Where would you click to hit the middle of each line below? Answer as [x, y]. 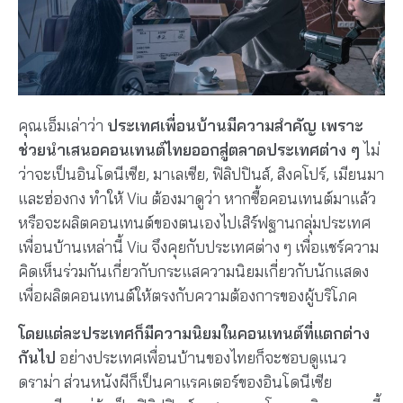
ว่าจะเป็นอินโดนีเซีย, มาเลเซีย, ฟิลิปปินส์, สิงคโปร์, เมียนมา [201, 175]
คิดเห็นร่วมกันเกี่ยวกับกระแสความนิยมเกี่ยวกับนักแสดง [193, 272]
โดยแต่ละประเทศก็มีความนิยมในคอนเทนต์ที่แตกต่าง [194, 333]
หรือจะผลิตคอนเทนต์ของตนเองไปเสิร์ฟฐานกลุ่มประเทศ [194, 223]
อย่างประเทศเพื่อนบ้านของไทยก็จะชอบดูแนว [201, 357]
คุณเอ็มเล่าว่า [63, 126]
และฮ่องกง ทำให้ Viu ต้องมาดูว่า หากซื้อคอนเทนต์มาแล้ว [197, 199]
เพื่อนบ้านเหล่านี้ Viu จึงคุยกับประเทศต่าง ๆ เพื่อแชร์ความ [198, 247]
